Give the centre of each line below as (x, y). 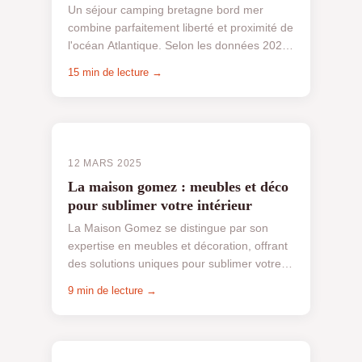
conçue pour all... (112, 299)
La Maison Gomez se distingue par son (168, 228)
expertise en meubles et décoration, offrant (178, 246)
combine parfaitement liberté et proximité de (181, 28)
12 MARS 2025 (105, 164)
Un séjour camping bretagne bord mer (166, 10)
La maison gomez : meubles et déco (178, 186)
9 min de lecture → (112, 291)
